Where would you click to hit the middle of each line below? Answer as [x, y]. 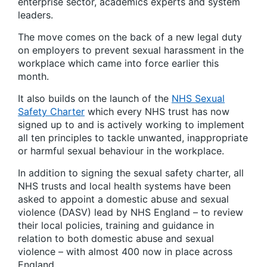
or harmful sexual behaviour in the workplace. [121, 151]
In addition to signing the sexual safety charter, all [131, 173]
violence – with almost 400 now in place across [125, 252]
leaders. [35, 15]
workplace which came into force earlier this [118, 63]
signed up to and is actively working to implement [131, 125]
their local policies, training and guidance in [116, 226]
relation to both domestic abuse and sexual [116, 239]
